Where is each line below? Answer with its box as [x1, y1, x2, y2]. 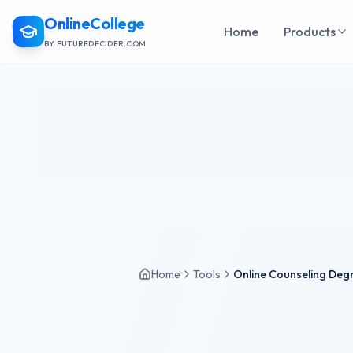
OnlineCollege [44, 13, 145, 33]
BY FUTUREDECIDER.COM [44, 39, 146, 49]
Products [284, 24, 336, 39]
